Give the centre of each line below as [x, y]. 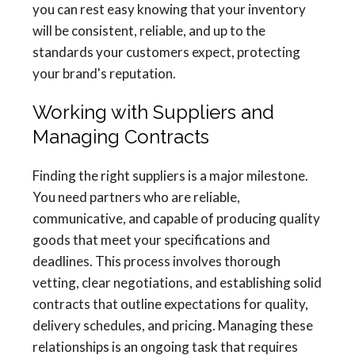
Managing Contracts [121, 137]
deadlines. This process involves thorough [157, 261]
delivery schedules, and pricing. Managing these [173, 326]
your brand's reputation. [104, 74]
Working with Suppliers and [153, 113]
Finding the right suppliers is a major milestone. [170, 176]
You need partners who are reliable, [136, 197]
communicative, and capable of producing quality [176, 219]
